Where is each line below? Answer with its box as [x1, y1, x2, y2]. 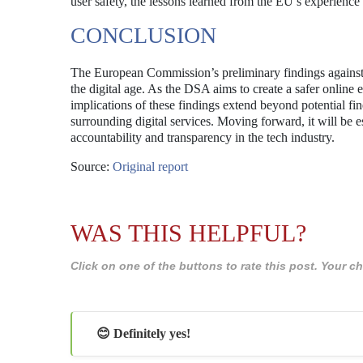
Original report [113, 160, 188, 173]
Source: [70, 160, 113, 173]
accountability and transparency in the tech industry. [70, 130, 335, 144]
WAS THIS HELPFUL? [70, 220, 306, 246]
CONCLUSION [70, 23, 216, 48]
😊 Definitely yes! [96, 326, 190, 340]
